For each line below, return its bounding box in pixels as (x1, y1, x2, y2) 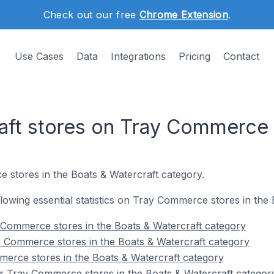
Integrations (111, 50, 166, 62)
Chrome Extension (139, 9, 228, 21)
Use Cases (15, 50, 64, 62)
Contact (223, 50, 259, 62)
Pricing (179, 50, 210, 62)
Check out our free (43, 9, 139, 21)
